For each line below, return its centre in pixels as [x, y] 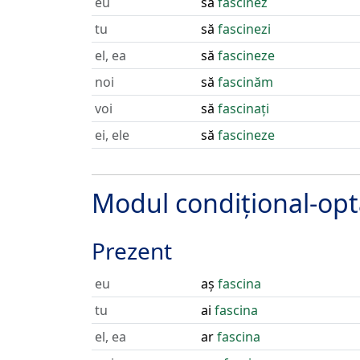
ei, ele [112, 135]
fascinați [243, 108]
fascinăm [245, 82]
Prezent [132, 251]
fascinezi [244, 29]
